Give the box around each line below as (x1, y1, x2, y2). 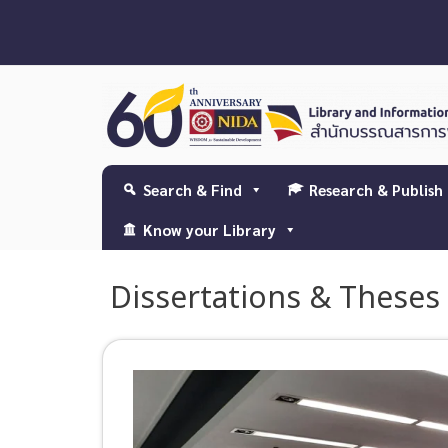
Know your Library (143, 220, 276, 240)
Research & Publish (309, 180, 443, 200)
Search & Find (143, 180, 242, 200)
